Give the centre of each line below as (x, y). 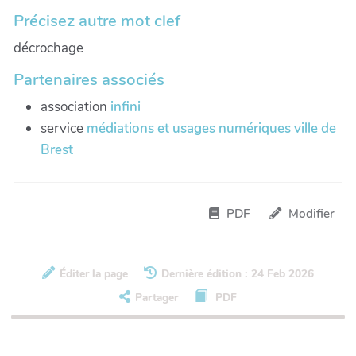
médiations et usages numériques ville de (211, 128)
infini (126, 106)
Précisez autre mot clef (97, 20)
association (75, 106)
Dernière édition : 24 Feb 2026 (238, 273)
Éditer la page (93, 273)
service (64, 128)
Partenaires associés (89, 79)
